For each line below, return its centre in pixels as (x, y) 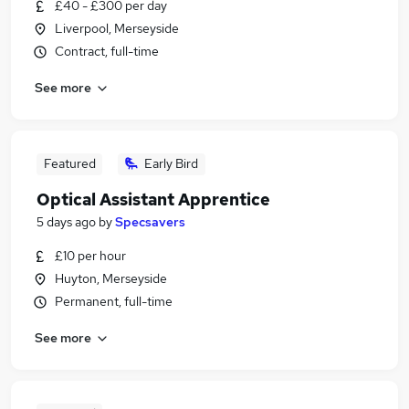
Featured (69, 163)
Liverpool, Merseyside (117, 28)
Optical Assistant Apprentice (153, 199)
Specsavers (150, 222)
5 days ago (66, 222)
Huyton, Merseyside (111, 278)
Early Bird (171, 163)
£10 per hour (90, 256)
